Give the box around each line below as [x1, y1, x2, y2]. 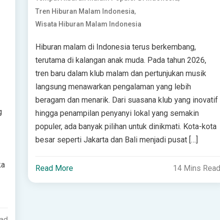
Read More [35, 164, 74, 173]
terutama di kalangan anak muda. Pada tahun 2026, [35, 55, 207, 65]
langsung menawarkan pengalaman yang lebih [35, 82, 192, 92]
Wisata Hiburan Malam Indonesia [35, 20, 142, 28]
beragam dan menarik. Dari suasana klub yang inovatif [35, 95, 219, 105]
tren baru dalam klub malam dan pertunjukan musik [35, 69, 207, 79]
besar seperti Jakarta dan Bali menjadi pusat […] [35, 135, 198, 145]
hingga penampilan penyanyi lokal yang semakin [35, 109, 199, 118]
